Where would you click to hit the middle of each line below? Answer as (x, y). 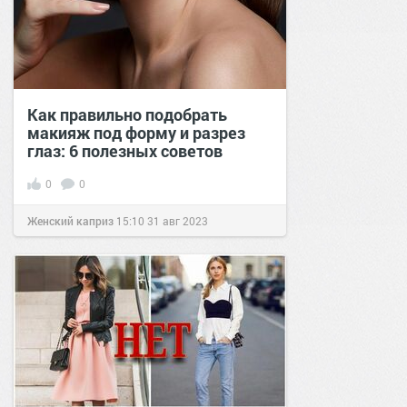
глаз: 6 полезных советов (125, 150)
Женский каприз (70, 220)
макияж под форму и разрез (136, 132)
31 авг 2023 (178, 220)
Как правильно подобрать (127, 114)
